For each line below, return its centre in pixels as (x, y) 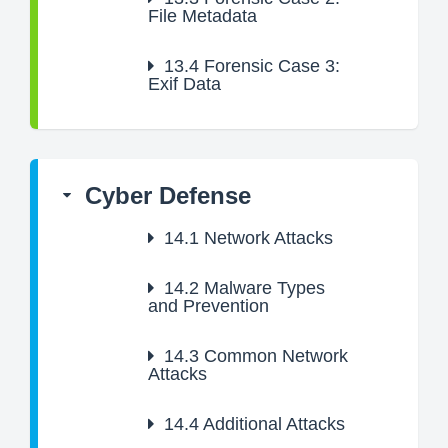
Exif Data (184, 84)
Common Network (273, 356)
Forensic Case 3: (269, 66)
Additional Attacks (272, 424)
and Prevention (208, 306)
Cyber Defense (168, 195)
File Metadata (202, 16)
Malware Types (262, 288)
